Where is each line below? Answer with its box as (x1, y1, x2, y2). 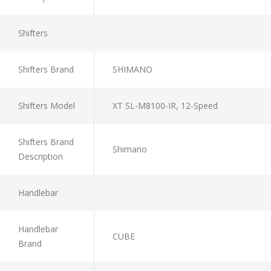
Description (18, 150, 63, 162)
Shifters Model (18, 99, 75, 111)
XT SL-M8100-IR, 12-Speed (113, 99, 218, 111)
